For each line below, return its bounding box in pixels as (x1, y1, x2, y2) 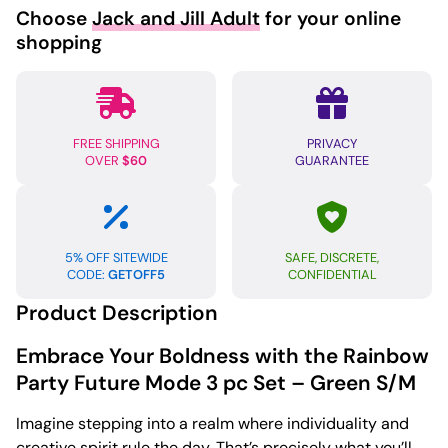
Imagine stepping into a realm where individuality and (16, 413, 409, 435)
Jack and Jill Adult (92, 6, 260, 32)
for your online (260, 6, 401, 32)
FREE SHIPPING (72, 135, 160, 153)
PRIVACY (307, 135, 357, 153)
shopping (16, 30, 102, 56)
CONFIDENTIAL (287, 266, 377, 284)
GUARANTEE (295, 152, 369, 170)
